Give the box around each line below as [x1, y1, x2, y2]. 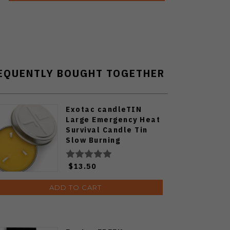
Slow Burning [66, 135, 120, 145]
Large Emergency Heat [66, 114, 160, 124]
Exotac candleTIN [66, 104, 142, 114]
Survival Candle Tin [66, 124, 148, 135]
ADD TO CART [49, 183, 102, 191]
